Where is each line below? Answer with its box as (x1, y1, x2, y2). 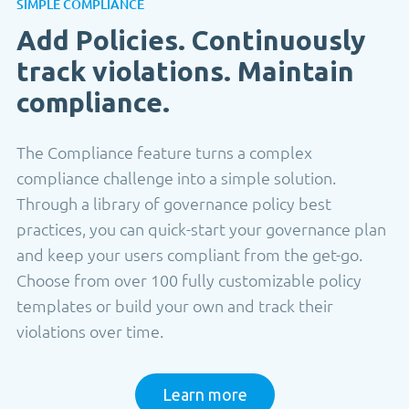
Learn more (162, 384, 247, 404)
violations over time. (16, 320, 163, 341)
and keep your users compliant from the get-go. (16, 243, 362, 265)
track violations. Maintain (16, 55, 354, 87)
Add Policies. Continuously (16, 24, 365, 56)
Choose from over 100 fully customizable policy (16, 268, 362, 290)
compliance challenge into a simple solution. (16, 166, 336, 188)
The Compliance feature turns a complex (16, 141, 312, 163)
